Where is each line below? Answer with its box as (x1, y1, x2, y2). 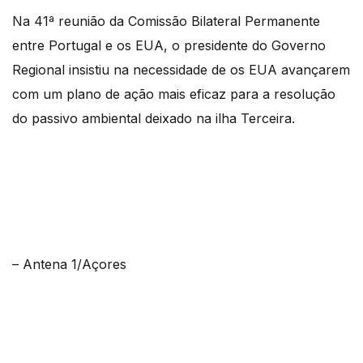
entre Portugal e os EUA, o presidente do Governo (12, 36, 326, 53)
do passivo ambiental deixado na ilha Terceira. (12, 109, 295, 126)
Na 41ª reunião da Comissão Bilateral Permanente (12, 12, 320, 29)
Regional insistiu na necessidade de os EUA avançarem (12, 61, 350, 78)
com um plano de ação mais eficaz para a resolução (12, 85, 335, 102)
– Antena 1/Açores (12, 255, 126, 272)
